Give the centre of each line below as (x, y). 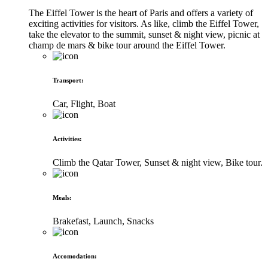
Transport (67, 80)
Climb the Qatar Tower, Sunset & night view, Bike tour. (158, 163)
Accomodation (74, 256)
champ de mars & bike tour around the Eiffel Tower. (127, 45)
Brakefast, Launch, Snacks (103, 221)
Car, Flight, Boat (84, 104)
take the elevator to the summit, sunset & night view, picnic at (144, 35)
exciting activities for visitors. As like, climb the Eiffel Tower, (144, 24)
